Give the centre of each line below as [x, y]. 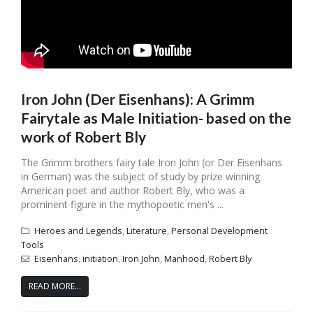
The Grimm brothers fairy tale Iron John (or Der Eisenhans [152, 163]
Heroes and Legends [78, 231]
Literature [146, 231]
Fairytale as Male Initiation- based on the [156, 118]
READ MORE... [55, 286]
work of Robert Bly [83, 137]
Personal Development [219, 231]
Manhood [184, 259]
